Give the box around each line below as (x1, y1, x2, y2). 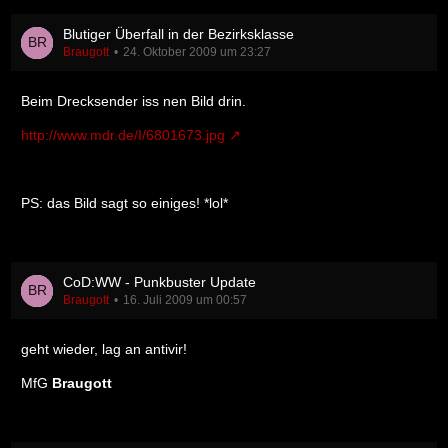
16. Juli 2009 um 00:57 (123, 293, 247, 307)
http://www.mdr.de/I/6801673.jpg (21, 127, 225, 143)
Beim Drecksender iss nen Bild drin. (21, 93, 246, 109)
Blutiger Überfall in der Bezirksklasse (63, 26, 294, 42)
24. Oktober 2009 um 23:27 (123, 45, 271, 59)
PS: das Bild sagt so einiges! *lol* (21, 195, 228, 211)
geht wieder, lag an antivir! (21, 341, 187, 357)
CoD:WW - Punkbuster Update (63, 274, 256, 290)
